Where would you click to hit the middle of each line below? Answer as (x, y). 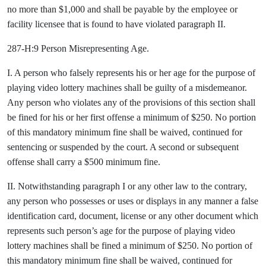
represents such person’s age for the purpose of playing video (121, 231)
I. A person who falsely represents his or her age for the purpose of (131, 73)
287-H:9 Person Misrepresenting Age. (78, 48)
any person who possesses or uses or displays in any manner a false (133, 201)
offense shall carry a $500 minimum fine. (84, 162)
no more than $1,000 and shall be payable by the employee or (122, 9)
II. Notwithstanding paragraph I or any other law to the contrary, (127, 186)
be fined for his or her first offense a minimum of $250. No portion (132, 117)
